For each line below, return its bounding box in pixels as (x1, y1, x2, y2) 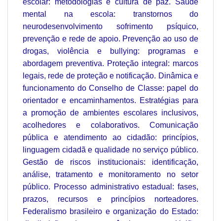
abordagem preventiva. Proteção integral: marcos (23, 59, 198, 68)
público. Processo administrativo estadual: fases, (23, 182, 198, 191)
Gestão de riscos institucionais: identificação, (23, 157, 198, 166)
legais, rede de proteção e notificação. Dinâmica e (23, 71, 198, 80)
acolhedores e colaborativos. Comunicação (23, 120, 198, 129)
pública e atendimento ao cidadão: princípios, (23, 133, 198, 142)
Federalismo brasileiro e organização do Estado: (23, 207, 198, 216)
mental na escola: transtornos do (23, 9, 198, 18)
